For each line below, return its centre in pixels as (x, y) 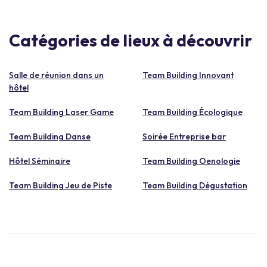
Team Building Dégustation (195, 185)
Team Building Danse (50, 136)
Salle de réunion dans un (56, 75)
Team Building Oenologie (191, 161)
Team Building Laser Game (61, 112)
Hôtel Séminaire (40, 161)
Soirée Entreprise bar (184, 136)
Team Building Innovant (188, 75)
